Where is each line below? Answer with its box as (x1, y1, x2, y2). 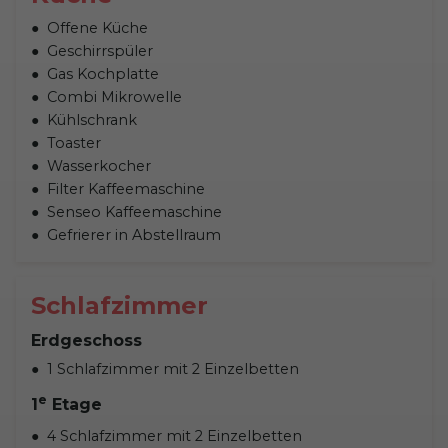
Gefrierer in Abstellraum (47, 225, 221, 244)
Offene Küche (47, 18, 148, 37)
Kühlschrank (47, 110, 141, 129)
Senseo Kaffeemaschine (47, 202, 222, 221)
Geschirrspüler (47, 41, 153, 60)
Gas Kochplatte (47, 64, 159, 83)
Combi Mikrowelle (47, 87, 182, 106)
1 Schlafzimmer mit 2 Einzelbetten (47, 359, 299, 378)
